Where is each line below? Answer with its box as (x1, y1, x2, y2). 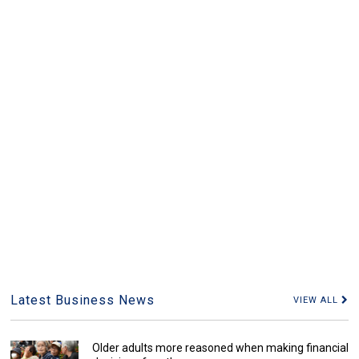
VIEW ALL (292, 294, 341, 305)
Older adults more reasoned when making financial (91, 341, 349, 354)
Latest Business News (10, 292, 155, 308)
